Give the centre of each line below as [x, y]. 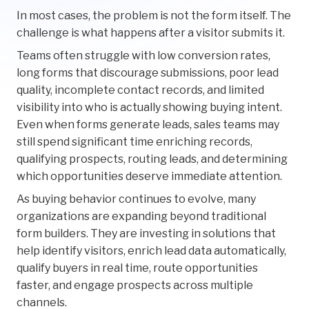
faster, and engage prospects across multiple [135, 286]
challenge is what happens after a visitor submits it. [151, 33]
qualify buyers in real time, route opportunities [137, 268]
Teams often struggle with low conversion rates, [143, 56]
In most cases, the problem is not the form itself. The [154, 16]
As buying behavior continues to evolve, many [136, 199]
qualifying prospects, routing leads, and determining [152, 159]
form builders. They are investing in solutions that [146, 234]
